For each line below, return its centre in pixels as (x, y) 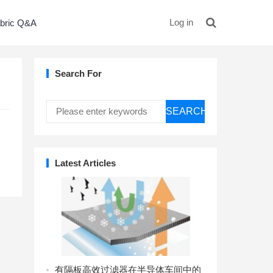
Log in (181, 22)
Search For (78, 73)
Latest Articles (85, 163)
